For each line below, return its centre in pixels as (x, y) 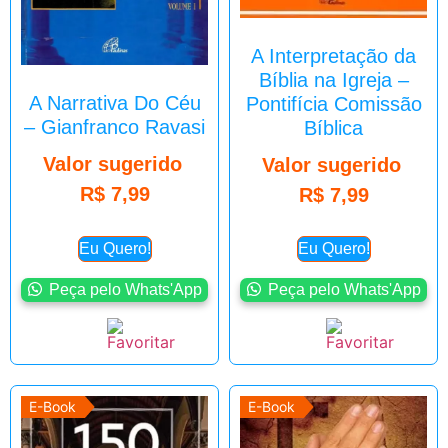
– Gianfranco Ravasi (114, 127)
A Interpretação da (333, 56)
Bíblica (333, 128)
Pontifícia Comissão (333, 104)
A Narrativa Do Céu (114, 103)
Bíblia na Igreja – (333, 80)
